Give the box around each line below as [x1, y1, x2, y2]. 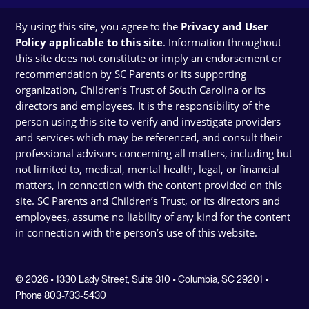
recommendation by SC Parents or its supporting [15, 67, 247, 81]
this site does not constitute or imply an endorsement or [15, 51, 283, 66]
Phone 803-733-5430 [15, 290, 107, 301]
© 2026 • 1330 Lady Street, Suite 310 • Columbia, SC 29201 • [15, 274, 269, 286]
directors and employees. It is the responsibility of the [15, 99, 270, 113]
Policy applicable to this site [15, 35, 163, 50]
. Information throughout [163, 35, 282, 50]
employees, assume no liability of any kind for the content [15, 210, 291, 224]
